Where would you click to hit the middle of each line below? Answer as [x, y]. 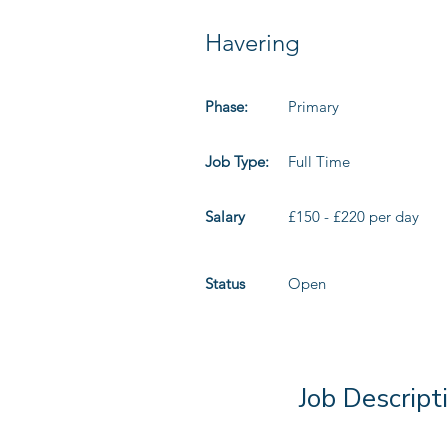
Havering [252, 42]
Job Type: [237, 161]
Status [225, 283]
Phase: [226, 106]
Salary [225, 216]
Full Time [319, 161]
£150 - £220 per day [353, 216]
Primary [313, 106]
